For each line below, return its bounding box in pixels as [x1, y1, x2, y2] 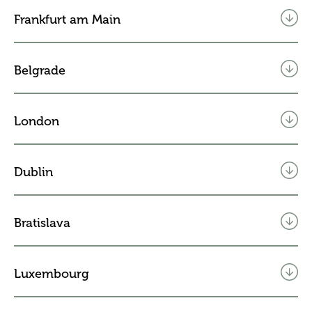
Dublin [14, 164, 53, 180]
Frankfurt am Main [14, 11, 120, 27]
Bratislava [14, 214, 70, 231]
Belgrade [14, 62, 65, 78]
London [14, 113, 59, 129]
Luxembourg [14, 265, 89, 281]
